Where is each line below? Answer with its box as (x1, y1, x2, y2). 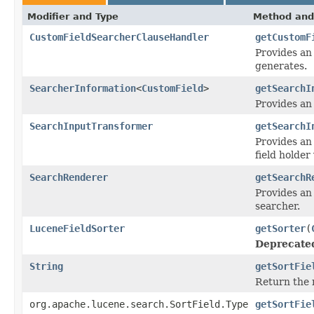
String (29, 260, 63, 272)
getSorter (255, 222, 306, 234)
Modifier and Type (27, 11, 118, 22)
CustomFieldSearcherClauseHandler (29, 31, 209, 43)
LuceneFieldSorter (29, 222, 125, 234)
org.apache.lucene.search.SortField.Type (29, 298, 248, 310)
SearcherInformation (29, 82, 136, 94)
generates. (255, 60, 307, 71)
